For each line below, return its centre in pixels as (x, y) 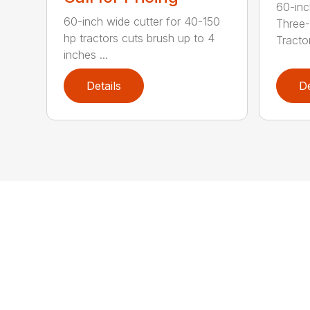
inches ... (86, 55)
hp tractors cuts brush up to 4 (139, 38)
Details (104, 86)
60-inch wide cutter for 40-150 (142, 22)
